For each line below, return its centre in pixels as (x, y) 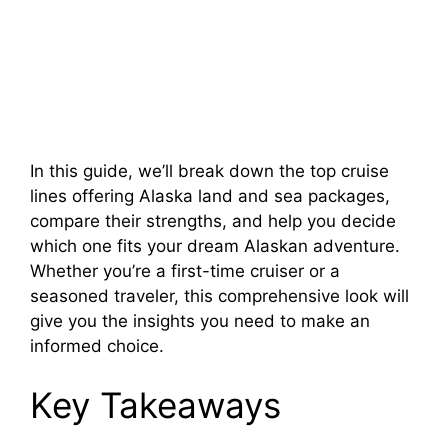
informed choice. (97, 345)
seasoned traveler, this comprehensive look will (219, 295)
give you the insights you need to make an (200, 320)
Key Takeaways (155, 405)
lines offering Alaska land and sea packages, (210, 195)
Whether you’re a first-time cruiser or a (185, 270)
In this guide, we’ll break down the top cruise (209, 170)
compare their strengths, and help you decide (213, 220)
